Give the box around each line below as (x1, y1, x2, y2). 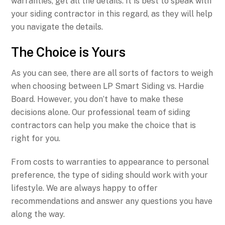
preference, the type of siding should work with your (11, 170, 208, 180)
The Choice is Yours (11, 44, 126, 60)
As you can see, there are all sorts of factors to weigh (11, 68, 213, 78)
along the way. (11, 209, 65, 219)
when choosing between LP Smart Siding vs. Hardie (11, 81, 204, 91)
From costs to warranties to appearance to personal (11, 157, 209, 167)
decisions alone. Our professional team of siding (11, 107, 191, 118)
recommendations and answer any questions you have (11, 196, 213, 206)
